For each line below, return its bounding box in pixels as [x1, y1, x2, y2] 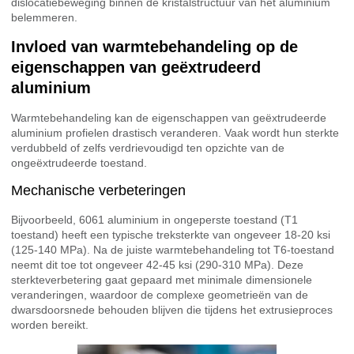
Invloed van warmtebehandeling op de [11, 37, 298, 55]
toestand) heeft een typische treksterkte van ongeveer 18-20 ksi [11, 228, 330, 242]
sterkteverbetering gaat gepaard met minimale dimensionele [11, 273, 312, 287]
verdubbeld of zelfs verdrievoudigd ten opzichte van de [11, 141, 284, 154]
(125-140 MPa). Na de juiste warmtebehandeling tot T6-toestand [11, 243, 334, 257]
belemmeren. [11, 10, 77, 24]
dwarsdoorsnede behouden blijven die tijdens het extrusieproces [11, 303, 333, 317]
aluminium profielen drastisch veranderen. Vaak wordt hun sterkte [11, 126, 339, 139]
